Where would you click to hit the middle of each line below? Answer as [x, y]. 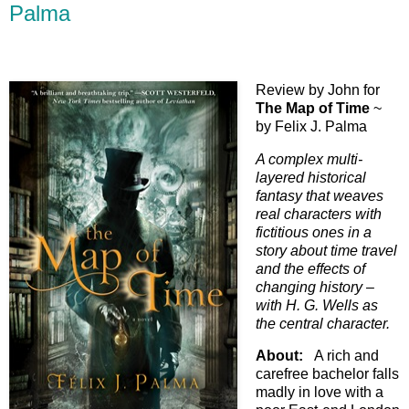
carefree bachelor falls [327, 374]
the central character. [323, 323]
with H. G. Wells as [317, 305]
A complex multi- [309, 159]
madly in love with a [320, 393]
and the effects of [310, 268]
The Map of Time [313, 108]
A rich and [346, 356]
